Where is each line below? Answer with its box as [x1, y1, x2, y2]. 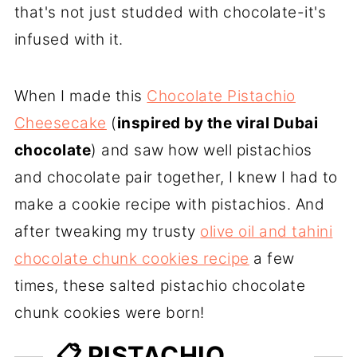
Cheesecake [14, 114, 107, 133]
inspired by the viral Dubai [116, 114, 319, 133]
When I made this [14, 87, 147, 106]
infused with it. [14, 30, 124, 49]
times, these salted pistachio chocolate [14, 277, 306, 296]
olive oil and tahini [200, 222, 333, 241]
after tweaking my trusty [14, 222, 201, 241]
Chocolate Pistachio [147, 87, 296, 106]
